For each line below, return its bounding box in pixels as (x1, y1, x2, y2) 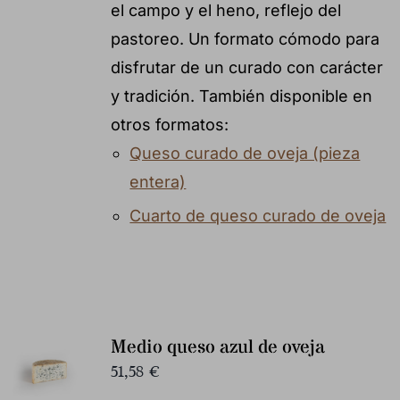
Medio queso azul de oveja (110, 334, 325, 361)
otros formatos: (110, 114, 229, 134)
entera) (129, 171, 187, 191)
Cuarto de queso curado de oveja (129, 205, 387, 225)
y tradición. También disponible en (110, 86, 372, 105)
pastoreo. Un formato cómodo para (110, 29, 379, 48)
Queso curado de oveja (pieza (129, 143, 361, 162)
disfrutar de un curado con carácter (110, 57, 383, 77)
